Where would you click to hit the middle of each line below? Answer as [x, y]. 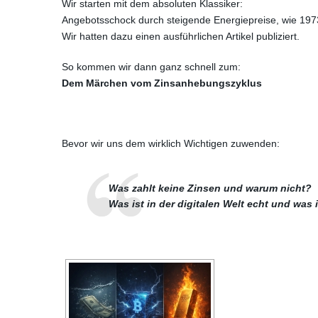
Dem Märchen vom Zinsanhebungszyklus [162, 83]
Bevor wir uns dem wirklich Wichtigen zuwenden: [171, 143]
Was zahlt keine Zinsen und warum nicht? [210, 188]
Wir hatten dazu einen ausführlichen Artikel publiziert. [181, 36]
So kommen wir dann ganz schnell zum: [151, 67]
